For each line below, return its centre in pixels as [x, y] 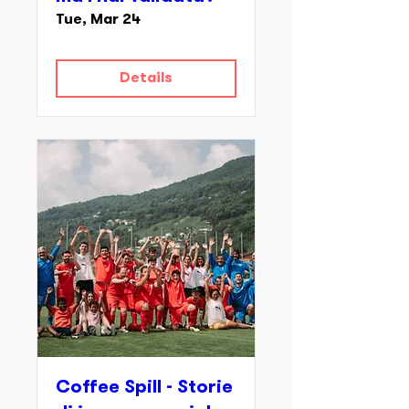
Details [146, 79]
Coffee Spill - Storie [144, 388]
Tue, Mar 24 [98, 20]
